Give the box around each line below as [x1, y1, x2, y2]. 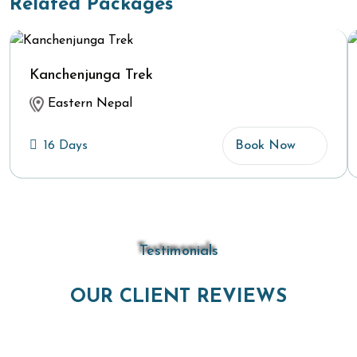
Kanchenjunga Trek [29, 68, 153, 84]
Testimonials [139, 244, 218, 260]
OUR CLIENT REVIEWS [70, 288, 287, 308]
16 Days [44, 139, 88, 153]
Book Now [235, 139, 296, 153]
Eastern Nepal [44, 97, 132, 111]
